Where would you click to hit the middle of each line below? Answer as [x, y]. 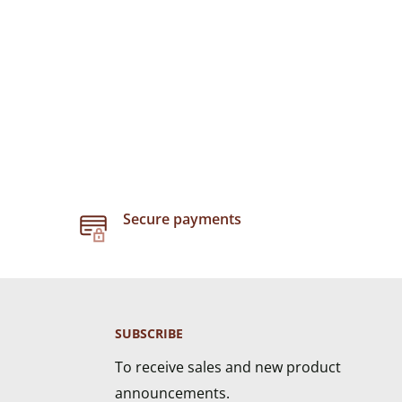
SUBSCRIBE [149, 334]
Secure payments [182, 219]
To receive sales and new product [228, 367]
